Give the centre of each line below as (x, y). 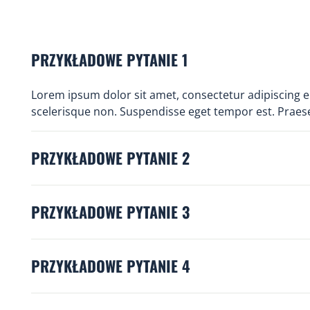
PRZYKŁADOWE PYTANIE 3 (110, 212)
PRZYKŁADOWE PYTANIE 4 (110, 266)
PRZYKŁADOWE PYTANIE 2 (110, 158)
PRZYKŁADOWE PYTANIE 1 (109, 60)
